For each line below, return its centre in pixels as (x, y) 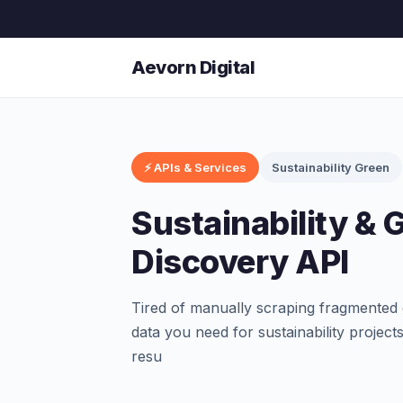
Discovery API (240, 262)
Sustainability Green (331, 167)
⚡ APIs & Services (195, 167)
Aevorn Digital (193, 67)
